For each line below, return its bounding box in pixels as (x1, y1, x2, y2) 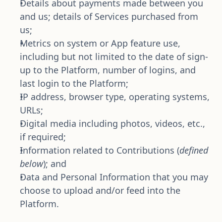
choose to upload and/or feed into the (20, 184, 180, 196)
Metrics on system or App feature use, (20, 37, 180, 49)
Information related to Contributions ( (20, 144, 179, 156)
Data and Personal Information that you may (20, 171, 208, 183)
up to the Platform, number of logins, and (20, 64, 196, 76)
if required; (20, 131, 66, 143)
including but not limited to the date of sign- (20, 51, 208, 62)
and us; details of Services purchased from (20, 10, 198, 22)
